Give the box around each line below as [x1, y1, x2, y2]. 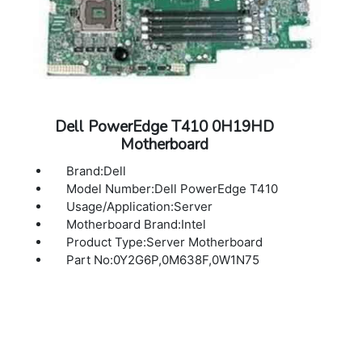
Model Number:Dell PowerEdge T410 [66, 181, 279, 197]
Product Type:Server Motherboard [66, 234, 263, 250]
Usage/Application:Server [66, 199, 213, 215]
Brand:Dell [66, 163, 127, 179]
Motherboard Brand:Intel [66, 217, 207, 233]
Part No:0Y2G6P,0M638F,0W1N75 [66, 252, 260, 268]
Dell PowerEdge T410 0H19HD [55, 116, 275, 138]
